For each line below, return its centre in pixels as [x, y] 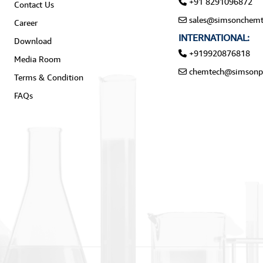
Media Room [37, 59]
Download [33, 41]
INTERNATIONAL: [214, 38]
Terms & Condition [48, 77]
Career [26, 23]
